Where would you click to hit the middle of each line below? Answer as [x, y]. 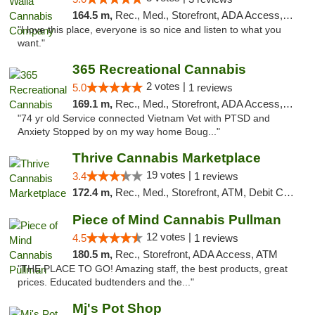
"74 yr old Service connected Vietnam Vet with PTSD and [144, 118]
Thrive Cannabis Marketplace [166, 158]
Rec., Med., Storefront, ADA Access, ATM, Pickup [199, 104]
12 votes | [170, 237]
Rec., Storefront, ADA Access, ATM [196, 254]
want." [31, 43]
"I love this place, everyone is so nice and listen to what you [149, 30]
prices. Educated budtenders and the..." [106, 282]
